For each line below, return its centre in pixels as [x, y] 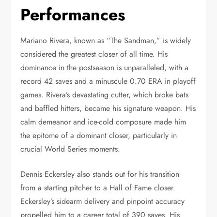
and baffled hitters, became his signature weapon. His [108, 108]
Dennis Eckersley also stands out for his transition [100, 174]
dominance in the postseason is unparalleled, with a [105, 67]
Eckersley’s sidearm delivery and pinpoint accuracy [103, 201]
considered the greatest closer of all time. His [94, 54]
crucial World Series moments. [70, 149]
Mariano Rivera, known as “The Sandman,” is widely [106, 40]
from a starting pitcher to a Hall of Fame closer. [98, 187]
